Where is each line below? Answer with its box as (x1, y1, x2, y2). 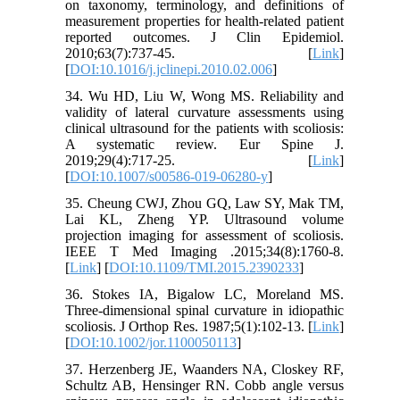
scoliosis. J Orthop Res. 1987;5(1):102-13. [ (65, 318, 312, 334)
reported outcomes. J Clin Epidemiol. (65, 29, 344, 45)
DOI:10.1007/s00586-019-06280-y (70, 168, 269, 184)
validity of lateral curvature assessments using (65, 104, 344, 120)
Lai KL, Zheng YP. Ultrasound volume (65, 211, 344, 227)
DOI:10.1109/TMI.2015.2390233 (109, 259, 300, 275)
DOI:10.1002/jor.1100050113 (70, 334, 237, 350)
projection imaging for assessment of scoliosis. (65, 227, 344, 243)
